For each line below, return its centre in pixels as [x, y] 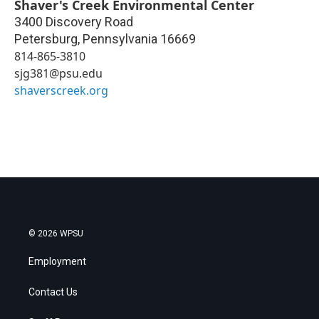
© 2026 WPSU [56, 234]
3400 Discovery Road [74, 22]
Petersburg [46, 39]
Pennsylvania [120, 39]
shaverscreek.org [61, 91]
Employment [57, 262]
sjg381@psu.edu [58, 74]
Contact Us [53, 292]
